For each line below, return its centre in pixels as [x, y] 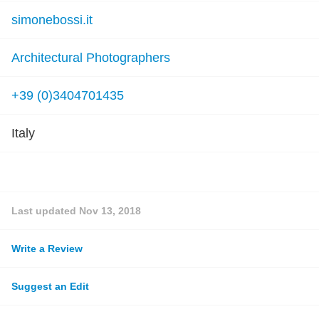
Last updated [45, 211]
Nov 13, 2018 [110, 211]
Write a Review [47, 249]
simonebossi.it [52, 20]
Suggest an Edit [50, 286]
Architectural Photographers [91, 58]
